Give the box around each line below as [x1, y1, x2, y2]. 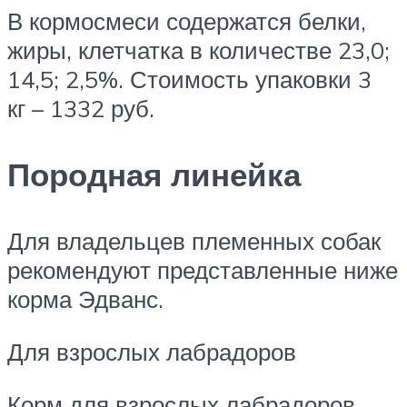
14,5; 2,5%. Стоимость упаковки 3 [7, 64, 372, 94]
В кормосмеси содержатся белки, [7, 5, 366, 35]
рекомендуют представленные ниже [7, 255, 398, 285]
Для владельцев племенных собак [7, 226, 381, 256]
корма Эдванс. [7, 284, 164, 314]
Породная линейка [7, 154, 301, 195]
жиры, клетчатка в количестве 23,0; [7, 35, 390, 65]
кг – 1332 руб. [7, 93, 154, 123]
